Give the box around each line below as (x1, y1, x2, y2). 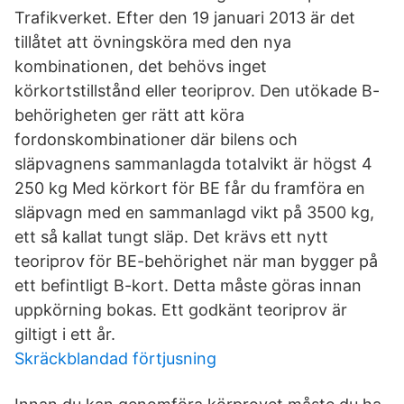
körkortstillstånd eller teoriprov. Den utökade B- (14, 81, 380, 100)
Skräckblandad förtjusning (14, 349, 216, 368)
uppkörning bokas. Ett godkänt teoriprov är (14, 300, 347, 319)
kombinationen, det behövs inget (14, 57, 267, 76)
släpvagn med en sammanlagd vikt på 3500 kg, (14, 203, 374, 222)
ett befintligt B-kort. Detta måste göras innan (14, 276, 362, 295)
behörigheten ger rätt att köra (14, 106, 244, 124)
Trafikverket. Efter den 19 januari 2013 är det (14, 8, 355, 27)
